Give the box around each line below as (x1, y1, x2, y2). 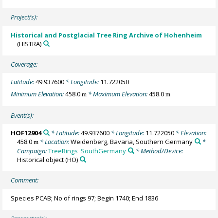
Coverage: (11, 60, 38, 69)
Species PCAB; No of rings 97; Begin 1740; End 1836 (11, 193, 159, 202)
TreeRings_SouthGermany (48, 146, 127, 155)
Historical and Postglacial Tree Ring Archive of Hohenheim (11, 30, 202, 39)
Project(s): (11, 13, 38, 22)
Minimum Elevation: (11, 89, 66, 98)
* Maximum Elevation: (87, 89, 149, 98)
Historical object (17, 155, 64, 164)
